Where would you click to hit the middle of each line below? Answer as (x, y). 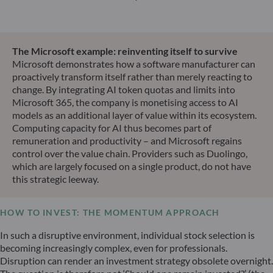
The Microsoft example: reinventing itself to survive (125, 51)
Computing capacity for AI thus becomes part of (112, 127)
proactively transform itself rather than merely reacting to (132, 76)
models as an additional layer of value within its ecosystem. (134, 115)
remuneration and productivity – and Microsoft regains (127, 140)
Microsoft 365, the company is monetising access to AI (125, 102)
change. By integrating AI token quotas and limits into (124, 89)
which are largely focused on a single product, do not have (132, 166)
